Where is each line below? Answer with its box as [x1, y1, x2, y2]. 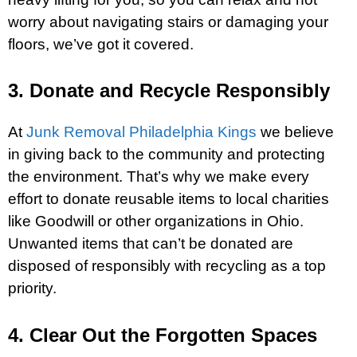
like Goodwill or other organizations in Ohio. [8, 213, 304, 230]
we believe [257, 124, 334, 141]
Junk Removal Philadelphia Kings [26, 124, 257, 141]
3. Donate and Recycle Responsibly [8, 80, 330, 102]
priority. [8, 280, 57, 297]
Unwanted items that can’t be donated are [8, 235, 293, 253]
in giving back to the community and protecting [8, 146, 325, 163]
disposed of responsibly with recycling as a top [8, 257, 326, 275]
